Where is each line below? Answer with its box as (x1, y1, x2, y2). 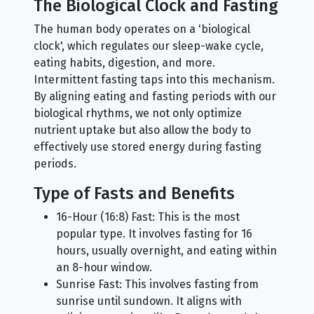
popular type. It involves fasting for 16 (56, 226, 252, 240)
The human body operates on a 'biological (34, 22, 250, 36)
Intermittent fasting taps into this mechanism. (34, 72, 275, 86)
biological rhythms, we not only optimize (34, 106, 242, 120)
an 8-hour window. (56, 260, 152, 274)
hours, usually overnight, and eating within (56, 243, 277, 257)
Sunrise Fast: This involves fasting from (56, 277, 259, 291)
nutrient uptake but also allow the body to (34, 123, 251, 137)
